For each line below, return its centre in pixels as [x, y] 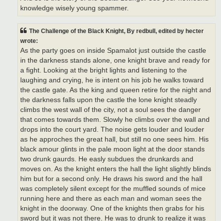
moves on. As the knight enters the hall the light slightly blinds [116, 169]
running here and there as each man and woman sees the [111, 199]
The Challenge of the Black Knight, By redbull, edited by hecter [116, 31]
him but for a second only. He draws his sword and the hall [111, 179]
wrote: [29, 41]
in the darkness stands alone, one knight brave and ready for [115, 61]
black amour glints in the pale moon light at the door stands [112, 149]
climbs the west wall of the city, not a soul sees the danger [110, 110]
